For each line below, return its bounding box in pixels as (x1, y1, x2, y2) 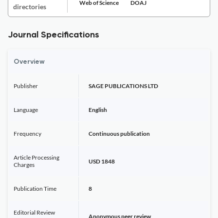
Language (14, 106, 38, 113)
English (89, 106, 107, 113)
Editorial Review (14, 209, 55, 216)
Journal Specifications (8, 31, 99, 39)
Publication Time (14, 185, 56, 192)
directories (13, 2, 46, 11)
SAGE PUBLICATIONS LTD (89, 82, 158, 90)
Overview (14, 58, 45, 65)
